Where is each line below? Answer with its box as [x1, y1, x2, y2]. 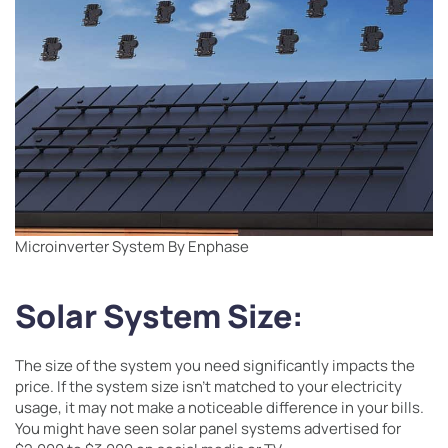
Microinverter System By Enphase [15, 236, 249, 257]
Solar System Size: [15, 294, 303, 338]
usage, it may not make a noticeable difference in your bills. [15, 397, 424, 418]
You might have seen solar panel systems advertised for [15, 418, 401, 439]
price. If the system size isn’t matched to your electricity [15, 376, 402, 397]
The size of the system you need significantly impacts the [15, 355, 415, 376]
